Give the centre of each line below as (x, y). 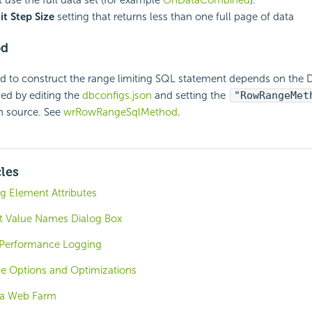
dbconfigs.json (117, 95)
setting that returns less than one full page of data (174, 16)
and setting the (190, 95)
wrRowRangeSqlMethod (120, 112)
